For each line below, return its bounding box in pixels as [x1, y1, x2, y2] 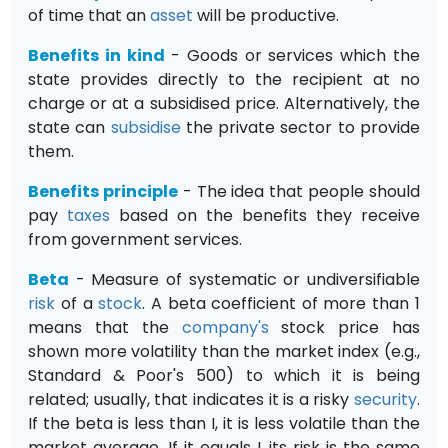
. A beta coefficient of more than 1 [142, 291, 420, 315]
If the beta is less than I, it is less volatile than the [28, 411, 420, 435]
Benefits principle [28, 179, 179, 203]
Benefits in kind [28, 43, 165, 67]
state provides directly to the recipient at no [28, 67, 420, 91]
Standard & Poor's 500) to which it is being [28, 363, 420, 387]
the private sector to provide [180, 115, 420, 139]
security [353, 387, 417, 411]
